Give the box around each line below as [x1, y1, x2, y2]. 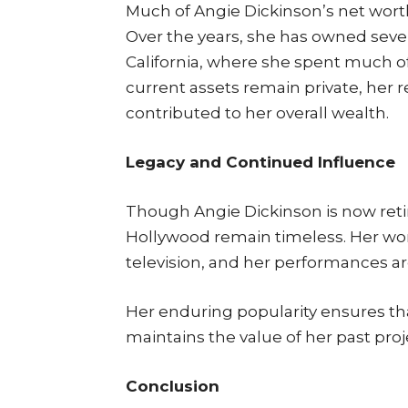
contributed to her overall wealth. [126, 103, 389, 122]
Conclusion [126, 376, 219, 395]
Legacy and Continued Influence [126, 152, 395, 171]
